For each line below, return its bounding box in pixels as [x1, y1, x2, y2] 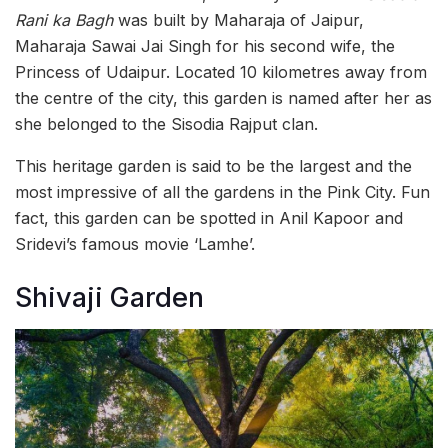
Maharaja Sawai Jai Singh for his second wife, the [15, 36, 395, 57]
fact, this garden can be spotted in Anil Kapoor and [15, 208, 403, 229]
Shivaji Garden [15, 280, 204, 314]
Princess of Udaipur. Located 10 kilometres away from [15, 62, 427, 83]
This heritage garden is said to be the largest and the [15, 156, 412, 177]
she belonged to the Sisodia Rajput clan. [15, 114, 318, 135]
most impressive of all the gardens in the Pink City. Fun [15, 182, 430, 203]
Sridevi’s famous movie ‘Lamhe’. [15, 234, 255, 255]
